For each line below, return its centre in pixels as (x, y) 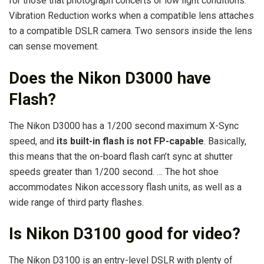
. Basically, (225, 141)
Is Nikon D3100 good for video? (125, 234)
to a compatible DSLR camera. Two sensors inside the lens (131, 31)
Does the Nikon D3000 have (110, 78)
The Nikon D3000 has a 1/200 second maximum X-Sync (124, 126)
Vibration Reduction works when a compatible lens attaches (131, 16)
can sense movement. (54, 47)
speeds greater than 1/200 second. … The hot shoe (114, 171)
